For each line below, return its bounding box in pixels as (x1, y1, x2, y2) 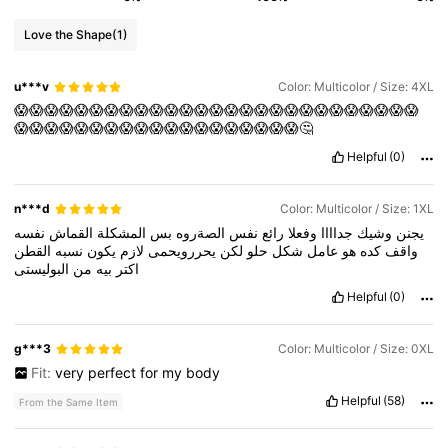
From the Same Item (19, 396, 119, 409)
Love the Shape (23, 26, 112, 42)
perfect (87, 363, 140, 381)
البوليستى (14, 259, 70, 277)
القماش (45, 223, 94, 241)
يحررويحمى (144, 241, 217, 259)
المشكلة (93, 223, 147, 241)
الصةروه (172, 223, 226, 241)
